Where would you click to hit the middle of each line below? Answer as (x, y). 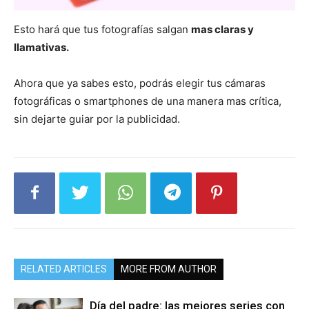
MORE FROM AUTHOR (169, 269)
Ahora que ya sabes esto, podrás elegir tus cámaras (140, 83)
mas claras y (222, 29)
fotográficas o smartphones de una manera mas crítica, (148, 101)
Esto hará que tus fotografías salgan (102, 29)
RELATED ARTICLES (64, 269)
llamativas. (41, 47)
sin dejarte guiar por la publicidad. (97, 119)
